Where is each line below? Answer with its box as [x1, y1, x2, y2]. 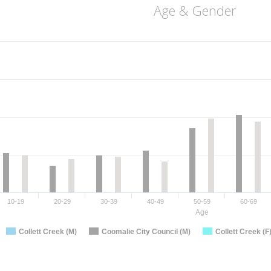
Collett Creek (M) [19, 227, 77, 236]
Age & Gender [153, 1, 236, 19]
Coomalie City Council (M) [102, 227, 191, 236]
